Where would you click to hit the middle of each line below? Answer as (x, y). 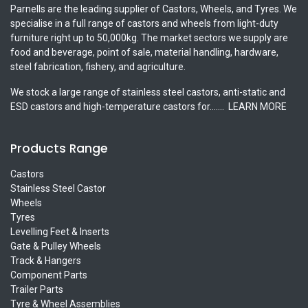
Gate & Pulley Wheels (56, 246)
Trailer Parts (37, 289)
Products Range (59, 148)
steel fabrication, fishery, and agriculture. (98, 66)
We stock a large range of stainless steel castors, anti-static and (148, 92)
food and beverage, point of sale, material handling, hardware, (144, 52)
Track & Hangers (46, 260)
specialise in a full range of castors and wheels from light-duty (144, 23)
